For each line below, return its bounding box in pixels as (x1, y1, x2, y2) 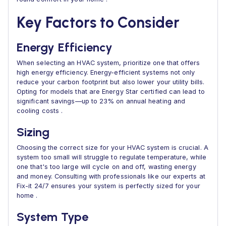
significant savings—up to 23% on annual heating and (17, 97, 186, 105)
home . (17, 192, 38, 199)
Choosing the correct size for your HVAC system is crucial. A (17, 144, 208, 151)
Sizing (17, 125, 50, 139)
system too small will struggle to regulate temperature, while (17, 153, 206, 161)
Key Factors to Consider (17, 13, 180, 32)
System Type (17, 209, 88, 224)
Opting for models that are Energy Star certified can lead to (17, 88, 205, 95)
